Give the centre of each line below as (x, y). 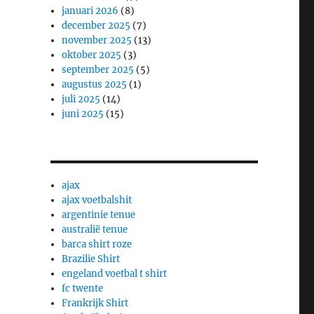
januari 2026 (90, 11)
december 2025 (96, 25)
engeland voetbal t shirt (115, 273)
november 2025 (97, 40)
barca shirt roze (97, 244)
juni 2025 (83, 114)
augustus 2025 (95, 84)
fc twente (83, 288)
